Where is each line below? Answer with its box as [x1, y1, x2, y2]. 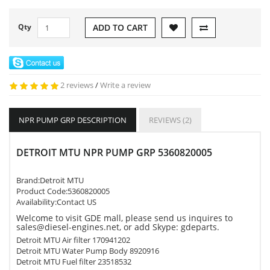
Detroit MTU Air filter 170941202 [16, 234, 130, 245]
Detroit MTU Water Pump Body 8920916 [16, 245, 159, 256]
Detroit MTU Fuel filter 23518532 [16, 256, 131, 267]
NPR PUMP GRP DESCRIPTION [19, 115, 127, 125]
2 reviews [60, 80, 93, 90]
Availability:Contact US [16, 196, 96, 207]
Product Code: [16, 186, 67, 196]
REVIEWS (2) [149, 115, 192, 125]
